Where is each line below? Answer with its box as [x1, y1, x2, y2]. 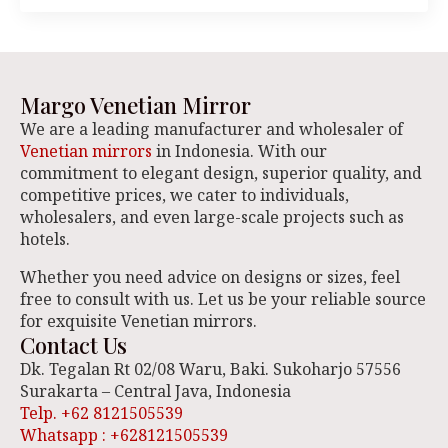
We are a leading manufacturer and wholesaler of [20, 118, 403, 140]
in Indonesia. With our [152, 140, 327, 162]
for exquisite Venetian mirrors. [20, 310, 257, 332]
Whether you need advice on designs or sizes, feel [20, 266, 400, 288]
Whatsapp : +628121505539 [20, 424, 228, 446]
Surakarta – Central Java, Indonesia [20, 380, 291, 402]
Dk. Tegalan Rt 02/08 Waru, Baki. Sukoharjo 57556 [20, 358, 401, 380]
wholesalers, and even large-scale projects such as [20, 206, 404, 228]
